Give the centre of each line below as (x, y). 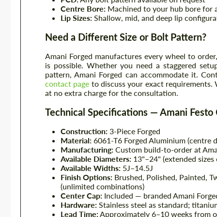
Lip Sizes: (76, 18)
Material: (76, 140)
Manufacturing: (87, 149)
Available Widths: (91, 168)
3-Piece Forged (134, 131)
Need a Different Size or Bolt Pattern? (126, 37)
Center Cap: (81, 195)
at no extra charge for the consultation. (112, 93)
